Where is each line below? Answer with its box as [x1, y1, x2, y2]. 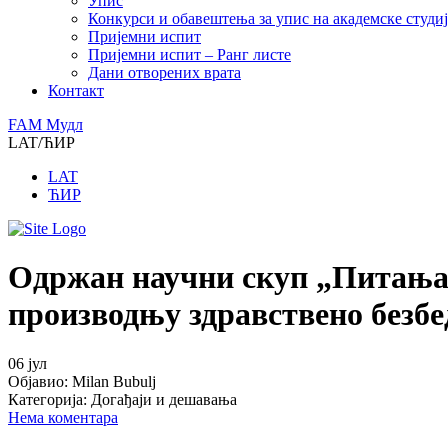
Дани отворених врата [88, 64, 241, 81]
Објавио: [8, 372, 72, 390]
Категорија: [8, 390, 91, 408]
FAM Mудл [8, 116, 83, 133]
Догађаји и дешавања [91, 390, 237, 408]
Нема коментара [8, 408, 118, 426]
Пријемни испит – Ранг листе [88, 46, 291, 63]
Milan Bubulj [72, 372, 156, 390]
